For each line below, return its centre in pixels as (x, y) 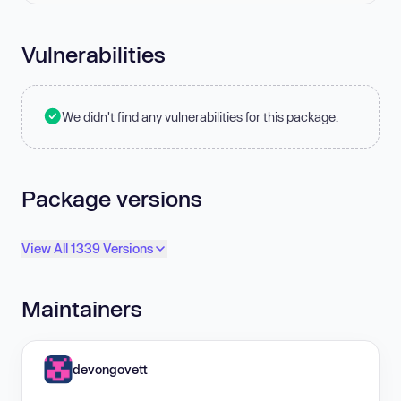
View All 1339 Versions (87, 249)
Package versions (112, 198)
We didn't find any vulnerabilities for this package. (200, 116)
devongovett (110, 369)
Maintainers (82, 309)
